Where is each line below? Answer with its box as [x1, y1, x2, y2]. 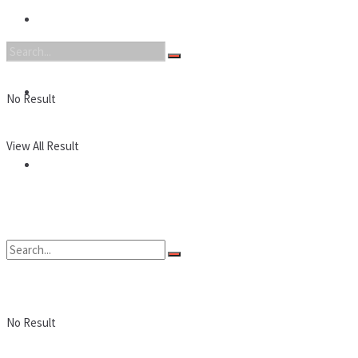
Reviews [38, 157, 81, 173]
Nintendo [38, 12, 86, 27]
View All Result [6, 138, 79, 153]
